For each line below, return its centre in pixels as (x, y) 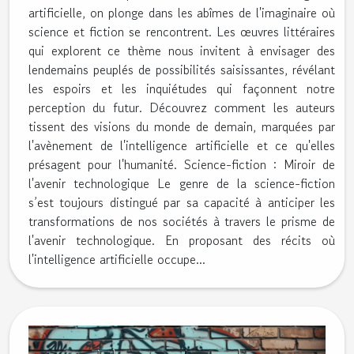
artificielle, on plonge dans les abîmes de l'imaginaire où (182, 12)
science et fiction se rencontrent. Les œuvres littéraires (182, 31)
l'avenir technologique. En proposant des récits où (182, 240)
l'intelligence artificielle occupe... (117, 259)
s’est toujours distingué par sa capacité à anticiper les (182, 202)
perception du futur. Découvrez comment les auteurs (182, 107)
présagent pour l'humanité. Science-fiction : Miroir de (182, 164)
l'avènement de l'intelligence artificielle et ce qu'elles (182, 145)
